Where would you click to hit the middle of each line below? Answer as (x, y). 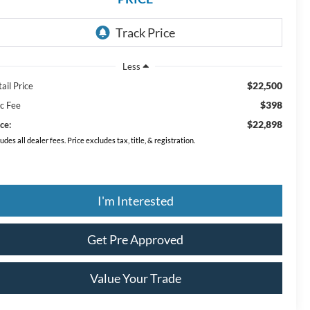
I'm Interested (135, 200)
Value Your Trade (135, 278)
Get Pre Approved (135, 239)
